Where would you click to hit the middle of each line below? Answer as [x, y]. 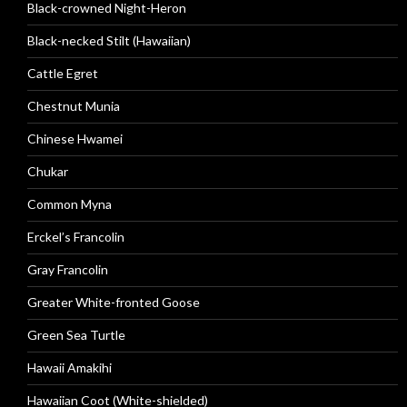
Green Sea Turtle [76, 335]
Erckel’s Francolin [76, 237]
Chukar [48, 171]
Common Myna [69, 204]
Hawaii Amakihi [69, 367]
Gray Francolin [68, 269]
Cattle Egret [63, 73]
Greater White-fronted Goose [114, 302]
